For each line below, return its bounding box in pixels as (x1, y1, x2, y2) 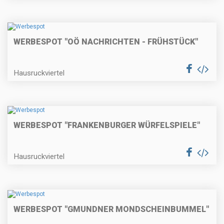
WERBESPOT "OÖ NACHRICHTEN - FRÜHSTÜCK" (13, 36, 198, 46)
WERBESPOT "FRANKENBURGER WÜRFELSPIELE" (13, 120, 200, 130)
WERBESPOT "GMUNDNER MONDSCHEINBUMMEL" (13, 204, 209, 214)
